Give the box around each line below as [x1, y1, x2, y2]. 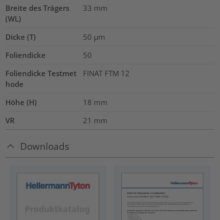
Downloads [20, 139, 70, 152]
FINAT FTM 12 [82, 68, 130, 79]
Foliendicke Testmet [5, 68, 77, 79]
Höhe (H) [5, 97, 37, 108]
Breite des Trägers [5, 3, 70, 13]
